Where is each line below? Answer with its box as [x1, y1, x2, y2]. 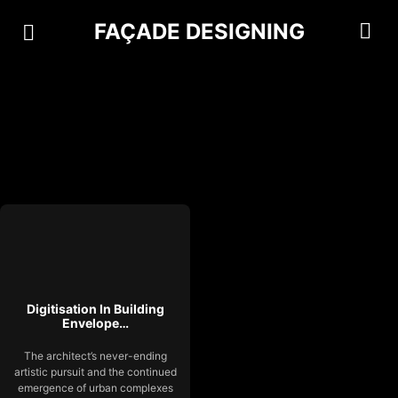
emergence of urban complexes [17, 380, 173, 394]
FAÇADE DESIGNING [93, 18, 305, 44]
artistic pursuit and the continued [13, 364, 177, 378]
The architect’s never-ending [23, 348, 167, 362]
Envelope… [61, 314, 129, 330]
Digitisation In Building [26, 300, 164, 316]
